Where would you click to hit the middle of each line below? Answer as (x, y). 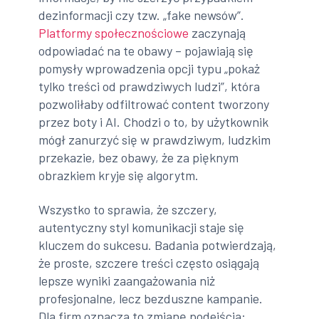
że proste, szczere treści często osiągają (149, 262)
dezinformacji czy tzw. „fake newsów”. (142, 15)
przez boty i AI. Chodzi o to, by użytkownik (154, 122)
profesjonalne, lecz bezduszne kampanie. (151, 298)
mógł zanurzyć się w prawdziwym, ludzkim (155, 140)
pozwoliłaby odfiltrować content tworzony (154, 104)
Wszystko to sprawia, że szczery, (128, 209)
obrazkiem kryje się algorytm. (119, 176)
